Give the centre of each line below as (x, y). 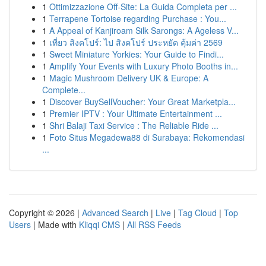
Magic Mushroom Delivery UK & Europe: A (129, 78)
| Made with (55, 224)
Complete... (64, 90)
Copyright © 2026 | (45, 213)
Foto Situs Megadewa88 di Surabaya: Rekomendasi (147, 137)
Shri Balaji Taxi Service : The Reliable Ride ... (134, 125)
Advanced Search (115, 213)
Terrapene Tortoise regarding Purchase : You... (138, 18)
